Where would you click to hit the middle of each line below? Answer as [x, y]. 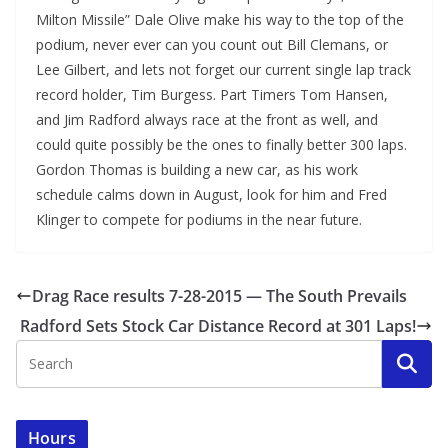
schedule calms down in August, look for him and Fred [211, 194]
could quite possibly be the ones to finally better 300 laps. [221, 144]
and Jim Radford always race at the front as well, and [207, 119]
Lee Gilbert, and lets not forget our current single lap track [223, 69]
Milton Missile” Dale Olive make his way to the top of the [220, 19]
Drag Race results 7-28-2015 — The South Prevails [219, 296]
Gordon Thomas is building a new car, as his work [197, 169]
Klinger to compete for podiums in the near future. [199, 219]
